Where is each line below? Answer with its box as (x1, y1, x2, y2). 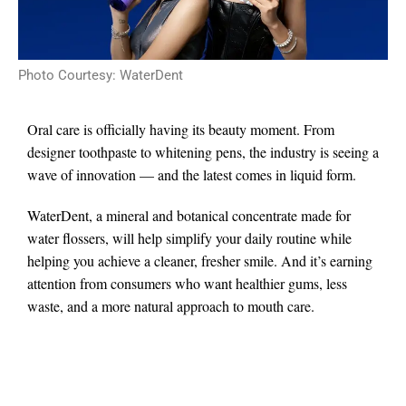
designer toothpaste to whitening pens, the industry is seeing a (27, 142, 379, 162)
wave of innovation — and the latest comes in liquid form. (27, 165, 356, 185)
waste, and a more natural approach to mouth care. (27, 295, 314, 315)
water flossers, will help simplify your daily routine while (27, 227, 352, 247)
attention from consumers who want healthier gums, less (27, 273, 347, 293)
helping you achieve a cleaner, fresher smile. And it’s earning (27, 250, 372, 270)
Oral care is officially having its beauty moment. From (27, 120, 334, 140)
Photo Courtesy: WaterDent (18, 67, 183, 84)
